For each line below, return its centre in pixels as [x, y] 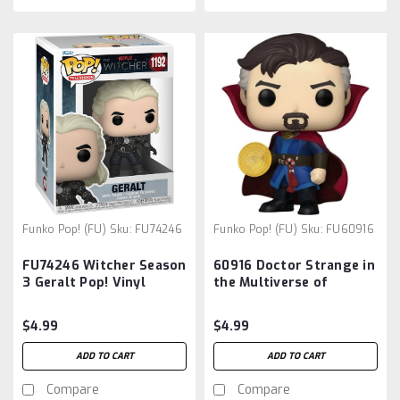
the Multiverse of [271, 282]
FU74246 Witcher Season [104, 265]
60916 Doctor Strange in [294, 265]
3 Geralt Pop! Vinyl [84, 282]
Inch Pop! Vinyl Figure [286, 316]
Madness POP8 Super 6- [291, 299]
